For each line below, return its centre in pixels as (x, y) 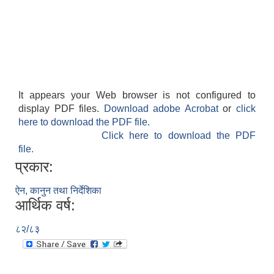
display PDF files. (61, 109)
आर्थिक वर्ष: (45, 206)
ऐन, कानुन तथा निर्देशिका (58, 191)
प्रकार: (34, 167)
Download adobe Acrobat (163, 109)
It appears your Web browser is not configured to (137, 95)
